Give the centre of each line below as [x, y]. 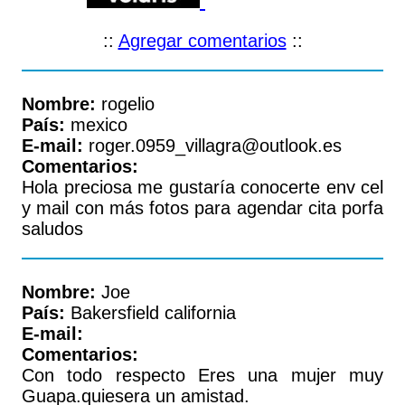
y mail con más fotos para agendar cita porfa [202, 208]
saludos [52, 229]
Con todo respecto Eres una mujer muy [202, 375]
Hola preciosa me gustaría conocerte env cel [202, 187]
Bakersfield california [151, 313]
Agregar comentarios [202, 41]
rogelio [125, 104]
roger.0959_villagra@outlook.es [212, 146]
